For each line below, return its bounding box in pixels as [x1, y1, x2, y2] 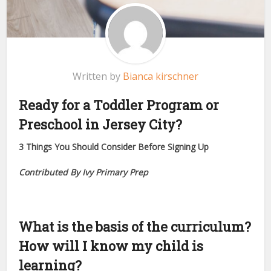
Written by [73, 70, 123, 83]
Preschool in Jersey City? [19, 116, 186, 134]
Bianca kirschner [123, 70, 198, 83]
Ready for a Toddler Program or [19, 96, 220, 114]
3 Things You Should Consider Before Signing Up [19, 141, 209, 153]
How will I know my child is [19, 237, 204, 255]
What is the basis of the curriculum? [19, 217, 252, 235]
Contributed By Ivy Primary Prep [19, 166, 149, 178]
